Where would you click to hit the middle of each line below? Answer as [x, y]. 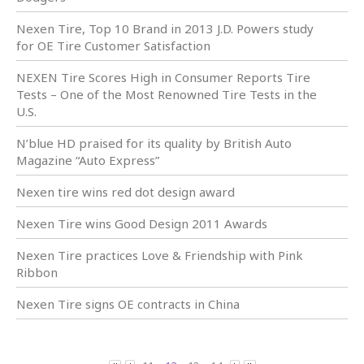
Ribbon [37, 273]
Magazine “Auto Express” [88, 160]
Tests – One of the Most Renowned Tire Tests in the [167, 95]
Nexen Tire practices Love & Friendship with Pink [160, 256]
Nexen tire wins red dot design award [126, 192]
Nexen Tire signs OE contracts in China [128, 304]
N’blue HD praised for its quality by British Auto [154, 143]
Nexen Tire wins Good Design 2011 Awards [142, 224]
